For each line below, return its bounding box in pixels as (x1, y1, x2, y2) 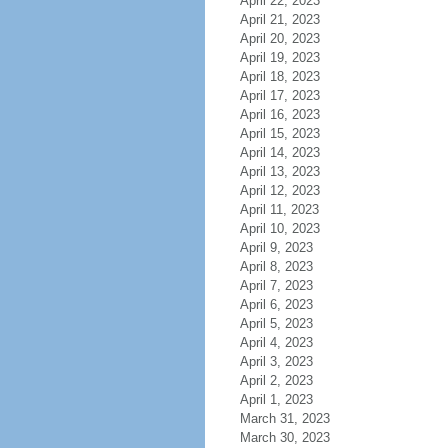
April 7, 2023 (239, 278, 313, 293)
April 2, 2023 (239, 373, 313, 388)
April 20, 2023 (239, 31, 320, 46)
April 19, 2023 (239, 50, 320, 65)
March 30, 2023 (239, 430, 330, 445)
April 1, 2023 (239, 392, 313, 407)
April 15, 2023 (239, 126, 320, 141)
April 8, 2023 (239, 259, 313, 274)
